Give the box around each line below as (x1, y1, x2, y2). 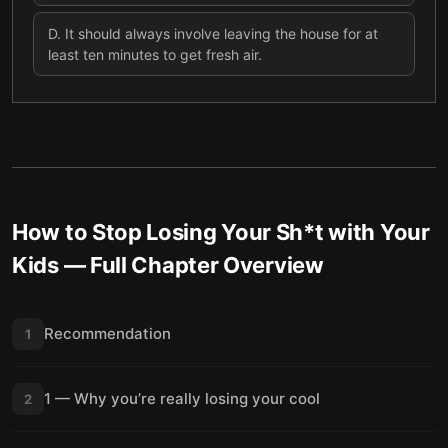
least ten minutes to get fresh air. (48, 46, 262, 63)
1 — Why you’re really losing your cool (44, 389, 320, 408)
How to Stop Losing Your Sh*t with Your (12, 219, 430, 245)
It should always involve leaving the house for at (65, 25, 378, 42)
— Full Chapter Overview (58, 252, 324, 278)
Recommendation (44, 324, 171, 343)
